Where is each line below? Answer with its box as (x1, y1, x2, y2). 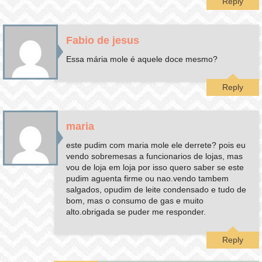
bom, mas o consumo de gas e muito (66, 195, 204, 205)
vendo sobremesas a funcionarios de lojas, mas (66, 151, 243, 161)
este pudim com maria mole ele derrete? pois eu (66, 140, 246, 150)
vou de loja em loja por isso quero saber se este (66, 162, 244, 172)
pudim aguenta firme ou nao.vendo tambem (66, 173, 229, 183)
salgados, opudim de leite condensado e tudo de (66, 184, 247, 194)
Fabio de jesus (66, 34, 140, 46)
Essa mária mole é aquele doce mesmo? (66, 54, 218, 64)
